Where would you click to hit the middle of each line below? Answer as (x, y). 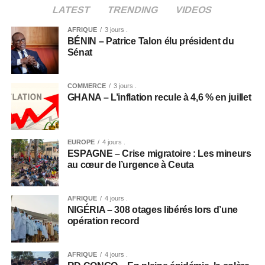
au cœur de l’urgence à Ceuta (130, 165)
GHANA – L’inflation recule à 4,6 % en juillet (159, 97)
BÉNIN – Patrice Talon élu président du (151, 41)
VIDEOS (194, 10)
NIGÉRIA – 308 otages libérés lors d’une (153, 210)
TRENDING (133, 10)
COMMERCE (86, 86)
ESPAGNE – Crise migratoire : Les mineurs (159, 153)
